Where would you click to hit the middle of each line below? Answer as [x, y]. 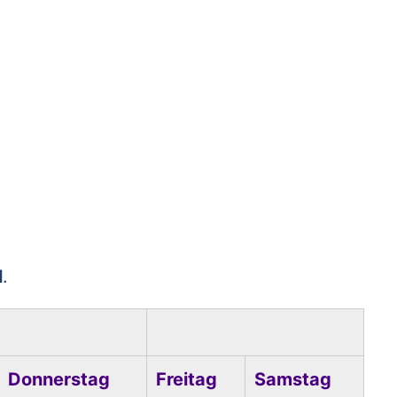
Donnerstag [58, 379]
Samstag [292, 379]
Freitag [186, 379]
